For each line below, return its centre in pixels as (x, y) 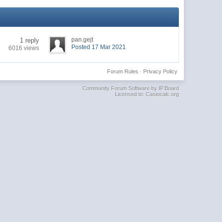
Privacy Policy (160, 71)
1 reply (30, 40)
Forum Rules (122, 71)
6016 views (24, 48)
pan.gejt (83, 39)
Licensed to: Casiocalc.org (147, 94)
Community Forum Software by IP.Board (130, 88)
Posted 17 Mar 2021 (99, 47)
